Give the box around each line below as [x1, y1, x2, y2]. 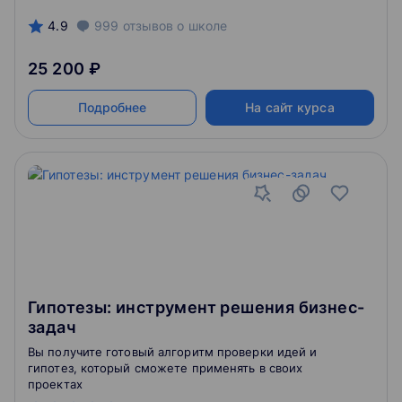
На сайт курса [245, 100, 335, 115]
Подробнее [77, 100, 147, 115]
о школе [173, 18, 228, 33]
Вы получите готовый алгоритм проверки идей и [28, 345, 318, 359]
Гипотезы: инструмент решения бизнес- [28, 298, 365, 317]
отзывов [122, 18, 174, 33]
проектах [28, 377, 83, 391]
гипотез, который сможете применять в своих [28, 361, 303, 375]
